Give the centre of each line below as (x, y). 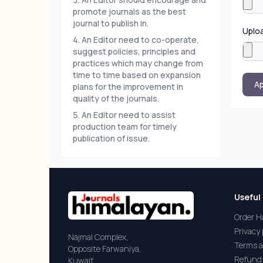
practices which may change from (138, 63)
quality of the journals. (116, 98)
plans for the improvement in (128, 87)
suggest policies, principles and (134, 51)
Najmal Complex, (98, 237)
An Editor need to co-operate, (140, 40)
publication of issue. (111, 138)
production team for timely (125, 127)
